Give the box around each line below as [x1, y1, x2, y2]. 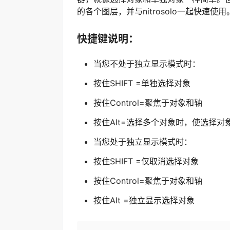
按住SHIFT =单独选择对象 [93, 78, 190, 88]
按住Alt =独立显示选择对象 [93, 195, 195, 205]
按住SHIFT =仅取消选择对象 [93, 156, 199, 166]
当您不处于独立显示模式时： [93, 58, 200, 69]
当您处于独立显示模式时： [93, 136, 192, 147]
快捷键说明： [77, 32, 139, 45]
